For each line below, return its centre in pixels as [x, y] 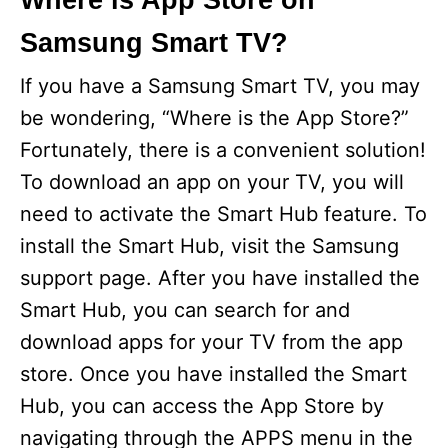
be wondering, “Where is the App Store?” [214, 118]
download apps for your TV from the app [211, 342]
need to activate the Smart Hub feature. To [223, 214]
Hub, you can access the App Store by [202, 406]
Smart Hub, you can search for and [185, 310]
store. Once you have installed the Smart [213, 374]
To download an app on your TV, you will [212, 182]
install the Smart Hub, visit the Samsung [209, 246]
